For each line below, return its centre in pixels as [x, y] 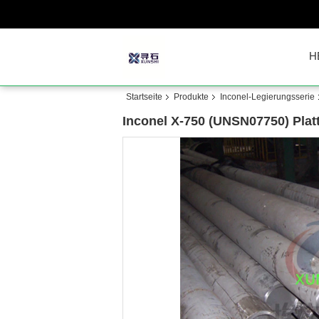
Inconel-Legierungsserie [267, 97]
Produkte [191, 97]
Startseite [144, 97]
